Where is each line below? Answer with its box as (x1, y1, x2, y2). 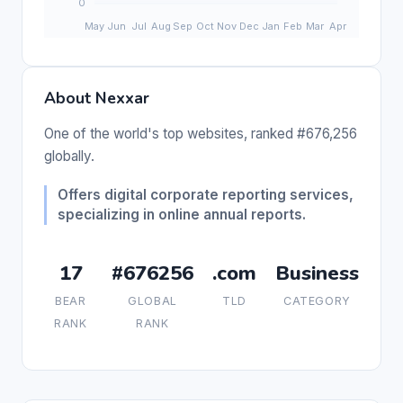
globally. (44, 147, 94, 165)
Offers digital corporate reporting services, (58, 185, 354, 203)
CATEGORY (283, 293, 351, 308)
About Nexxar (44, 86, 149, 109)
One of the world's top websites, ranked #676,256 (44, 124, 357, 142)
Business (275, 258, 359, 287)
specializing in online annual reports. (58, 205, 306, 223)
